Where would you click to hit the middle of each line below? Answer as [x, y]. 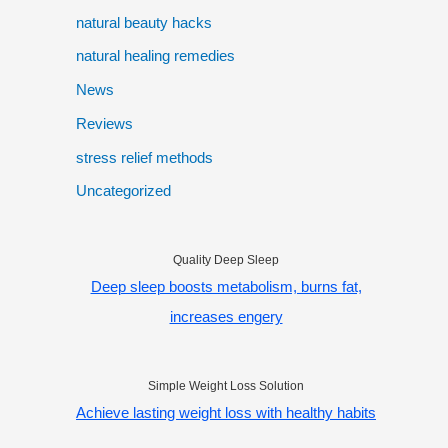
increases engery [226, 317]
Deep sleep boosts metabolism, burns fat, [226, 287]
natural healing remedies [155, 56]
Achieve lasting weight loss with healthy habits [226, 413]
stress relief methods [144, 157]
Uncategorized [123, 191]
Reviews [104, 123]
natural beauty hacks [144, 22]
